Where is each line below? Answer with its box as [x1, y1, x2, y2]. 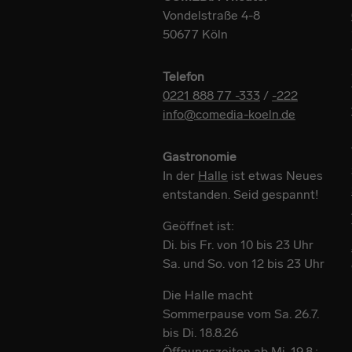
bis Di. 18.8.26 [163, 324, 238, 340]
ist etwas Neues [228, 167, 323, 183]
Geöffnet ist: [163, 218, 234, 233]
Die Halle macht [163, 287, 253, 302]
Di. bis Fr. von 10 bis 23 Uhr [163, 236, 313, 252]
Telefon [163, 68, 204, 84]
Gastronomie [163, 148, 236, 164]
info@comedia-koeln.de [163, 106, 295, 122]
